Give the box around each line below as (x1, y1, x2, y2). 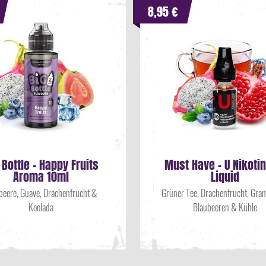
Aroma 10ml (13, 167, 69, 186)
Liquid (211, 167, 239, 186)
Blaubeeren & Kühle (193, 200, 257, 214)
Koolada (28, 200, 53, 214)
